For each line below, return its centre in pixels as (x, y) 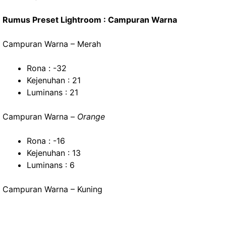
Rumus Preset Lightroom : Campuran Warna (90, 20)
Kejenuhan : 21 (54, 80)
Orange (91, 117)
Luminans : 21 (52, 92)
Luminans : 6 (51, 165)
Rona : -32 (47, 68)
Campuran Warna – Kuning (52, 189)
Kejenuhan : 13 (54, 153)
